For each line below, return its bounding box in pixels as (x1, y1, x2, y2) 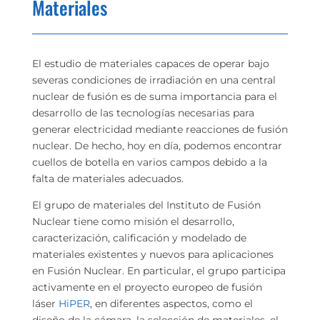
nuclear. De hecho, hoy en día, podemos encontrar (31, 139, 282, 152)
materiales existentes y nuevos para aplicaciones (31, 248, 274, 261)
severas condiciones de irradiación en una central (31, 74, 276, 86)
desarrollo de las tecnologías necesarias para (31, 106, 254, 119)
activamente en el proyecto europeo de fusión (31, 281, 262, 294)
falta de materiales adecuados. (31, 172, 184, 185)
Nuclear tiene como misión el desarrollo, (31, 215, 234, 228)
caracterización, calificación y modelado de (31, 231, 246, 244)
